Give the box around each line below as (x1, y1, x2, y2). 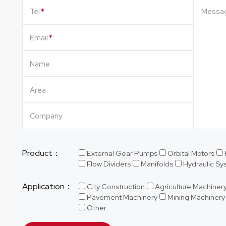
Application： (22, 181, 73, 192)
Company (30, 111, 63, 121)
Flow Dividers (87, 158, 131, 168)
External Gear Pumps (87, 148, 157, 158)
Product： (22, 147, 61, 158)
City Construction (87, 182, 145, 192)
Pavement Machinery (87, 192, 157, 202)
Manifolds (141, 158, 173, 168)
